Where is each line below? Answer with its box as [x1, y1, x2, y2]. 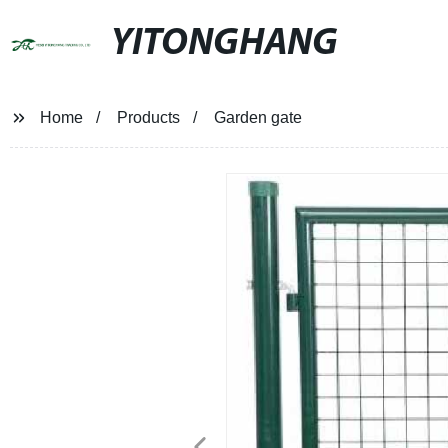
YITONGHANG [110, 25, 338, 64]
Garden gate [213, 109, 302, 126]
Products [116, 109, 180, 126]
